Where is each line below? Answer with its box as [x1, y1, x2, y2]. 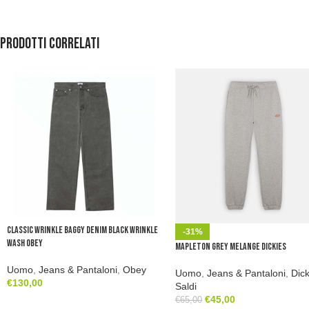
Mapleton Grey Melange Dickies [175, 240, 287, 252]
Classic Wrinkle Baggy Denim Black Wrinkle [7, 223, 158, 236]
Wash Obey [7, 237, 43, 249]
